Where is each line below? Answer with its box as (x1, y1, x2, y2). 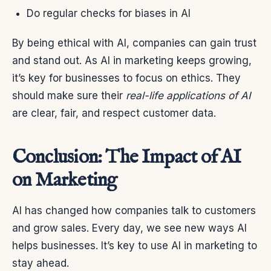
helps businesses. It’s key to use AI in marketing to (12, 240, 257, 252)
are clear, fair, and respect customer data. (12, 107, 216, 120)
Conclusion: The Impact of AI (12, 145, 241, 171)
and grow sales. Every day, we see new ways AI (12, 222, 247, 235)
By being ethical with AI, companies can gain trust (12, 37, 256, 50)
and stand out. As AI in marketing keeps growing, (12, 54, 252, 67)
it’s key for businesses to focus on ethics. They (12, 72, 241, 85)
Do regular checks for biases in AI (27, 7, 191, 20)
